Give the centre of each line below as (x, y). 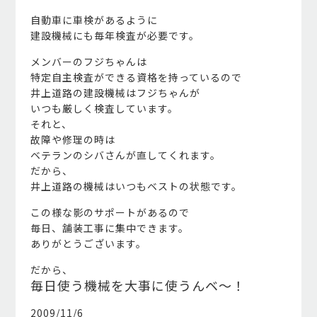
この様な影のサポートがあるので (110, 212)
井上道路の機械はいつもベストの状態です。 (136, 186)
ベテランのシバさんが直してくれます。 (125, 155)
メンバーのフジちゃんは (88, 62)
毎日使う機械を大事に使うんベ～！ (138, 285)
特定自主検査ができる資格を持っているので (136, 77)
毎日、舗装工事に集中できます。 (109, 228)
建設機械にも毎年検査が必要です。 (115, 35)
